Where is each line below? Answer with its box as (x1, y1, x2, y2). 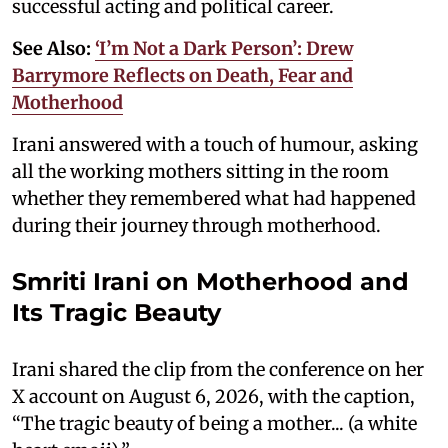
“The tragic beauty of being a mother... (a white (12, 411, 417, 435)
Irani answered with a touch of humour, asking (12, 132, 418, 156)
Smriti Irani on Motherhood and (12, 266, 409, 296)
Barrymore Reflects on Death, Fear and (12, 63, 353, 87)
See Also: (12, 36, 95, 60)
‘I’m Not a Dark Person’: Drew (95, 36, 353, 60)
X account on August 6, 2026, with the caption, (12, 384, 415, 408)
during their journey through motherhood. (12, 213, 381, 237)
